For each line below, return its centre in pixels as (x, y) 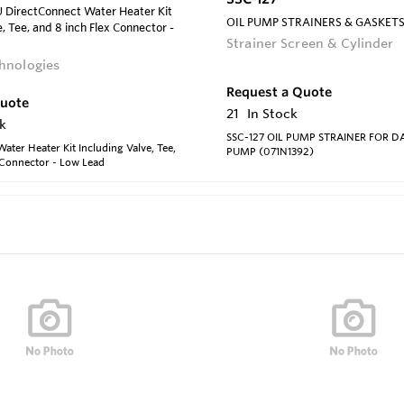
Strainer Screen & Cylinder (310, 43)
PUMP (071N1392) (270, 151)
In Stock (272, 113)
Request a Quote (279, 92)
